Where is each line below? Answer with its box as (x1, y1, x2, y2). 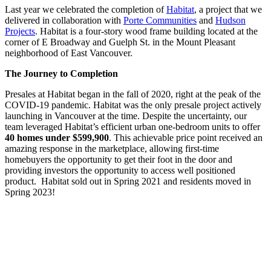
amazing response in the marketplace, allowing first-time (5, 143, 219, 154)
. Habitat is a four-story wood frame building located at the (35, 26, 258, 37)
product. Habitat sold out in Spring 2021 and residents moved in (5, 176, 251, 187)
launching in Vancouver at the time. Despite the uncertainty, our (5, 111, 247, 122)
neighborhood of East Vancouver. (5, 48, 132, 59)
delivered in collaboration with (5, 15, 123, 26)
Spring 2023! (5, 187, 55, 198)
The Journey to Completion (5, 68, 118, 79)
